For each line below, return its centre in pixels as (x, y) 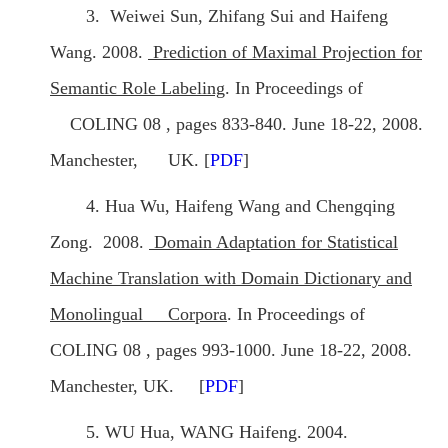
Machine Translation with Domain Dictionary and (231, 278)
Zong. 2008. (99, 242)
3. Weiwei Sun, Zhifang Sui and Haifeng (237, 16)
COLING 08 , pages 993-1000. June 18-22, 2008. (231, 350)
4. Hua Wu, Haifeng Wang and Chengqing (240, 206)
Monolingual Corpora (138, 314)
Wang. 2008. (99, 52)
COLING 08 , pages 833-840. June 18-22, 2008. (236, 124)
